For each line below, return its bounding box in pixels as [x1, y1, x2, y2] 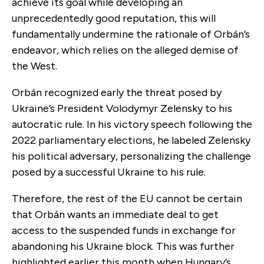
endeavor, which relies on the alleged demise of [12, 43, 239, 57]
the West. [12, 59, 60, 72]
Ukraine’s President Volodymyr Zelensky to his [12, 101, 232, 115]
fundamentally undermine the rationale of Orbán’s [12, 27, 250, 41]
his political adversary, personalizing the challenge [12, 149, 251, 163]
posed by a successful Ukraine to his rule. [12, 165, 210, 179]
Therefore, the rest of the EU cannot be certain [12, 192, 242, 205]
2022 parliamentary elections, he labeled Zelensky [12, 133, 250, 147]
